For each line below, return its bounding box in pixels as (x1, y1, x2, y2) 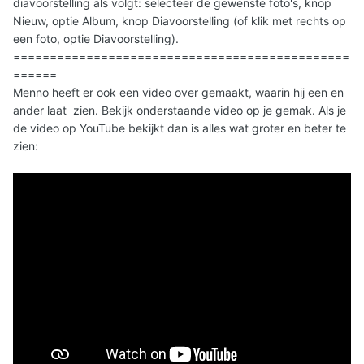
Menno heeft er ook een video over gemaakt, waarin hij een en (13, 85, 344, 100)
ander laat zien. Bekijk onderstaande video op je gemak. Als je (13, 103, 346, 118)
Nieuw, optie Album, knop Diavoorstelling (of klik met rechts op (13, 14, 346, 28)
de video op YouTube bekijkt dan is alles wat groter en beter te (13, 121, 346, 136)
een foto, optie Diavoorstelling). (13, 32, 179, 46)
